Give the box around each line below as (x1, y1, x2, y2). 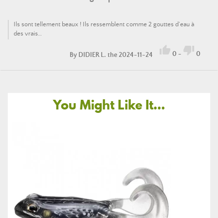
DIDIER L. (78, 51, 106, 59)
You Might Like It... (53, 95, 165, 114)
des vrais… (14, 30, 42, 37)
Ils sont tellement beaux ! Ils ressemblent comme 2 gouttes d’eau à (14, 20, 194, 28)
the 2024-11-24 (106, 51, 154, 59)
